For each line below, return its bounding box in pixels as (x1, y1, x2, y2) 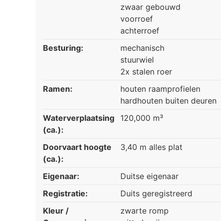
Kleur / (43, 206, 69, 216)
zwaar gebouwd (120, 2, 181, 12)
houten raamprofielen (120, 84, 200, 94)
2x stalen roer (120, 67, 172, 77)
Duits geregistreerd (120, 188, 192, 199)
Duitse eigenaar (120, 171, 179, 182)
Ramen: (43, 84, 73, 94)
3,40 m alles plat (120, 142, 183, 152)
